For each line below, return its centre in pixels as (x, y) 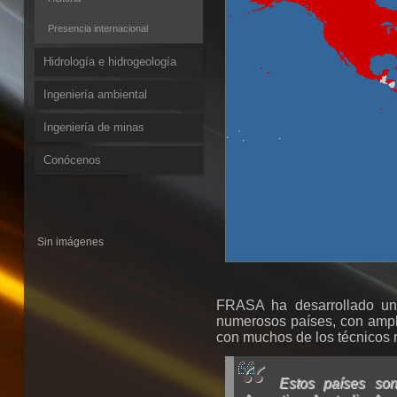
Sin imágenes (70, 242)
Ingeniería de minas (93, 127)
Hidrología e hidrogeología (109, 62)
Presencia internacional (97, 28)
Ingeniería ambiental (95, 94)
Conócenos (72, 160)
